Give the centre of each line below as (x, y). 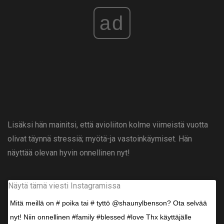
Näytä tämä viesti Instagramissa (64, 186)
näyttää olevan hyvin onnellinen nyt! (69, 153)
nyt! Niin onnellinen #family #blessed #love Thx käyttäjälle (101, 217)
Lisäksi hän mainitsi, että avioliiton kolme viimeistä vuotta (108, 125)
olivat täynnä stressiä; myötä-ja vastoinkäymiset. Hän (100, 139)
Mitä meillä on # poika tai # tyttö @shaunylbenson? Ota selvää (108, 203)
